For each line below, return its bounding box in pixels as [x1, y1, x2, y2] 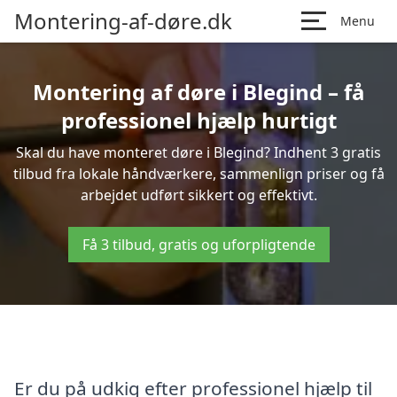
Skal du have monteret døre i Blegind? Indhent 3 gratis [16, 143, 381, 162]
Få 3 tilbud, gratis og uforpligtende [82, 235, 315, 254]
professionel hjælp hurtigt [60, 105, 337, 135]
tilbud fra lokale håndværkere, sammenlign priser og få [12, 164, 385, 183]
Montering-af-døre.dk [14, 6, 232, 35]
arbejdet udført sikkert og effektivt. [80, 185, 317, 205]
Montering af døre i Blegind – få [32, 77, 365, 106]
